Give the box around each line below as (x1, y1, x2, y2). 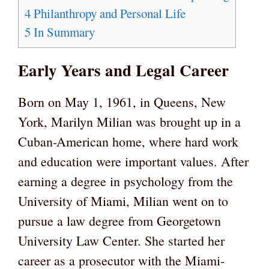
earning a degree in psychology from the (18, 172, 233, 190)
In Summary (31, 23, 95, 41)
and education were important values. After (18, 153, 249, 171)
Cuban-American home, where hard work (18, 133, 238, 151)
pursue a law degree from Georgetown (18, 212, 221, 230)
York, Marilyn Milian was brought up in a (18, 113, 241, 131)
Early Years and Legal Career (18, 58, 229, 82)
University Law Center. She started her (18, 232, 225, 250)
